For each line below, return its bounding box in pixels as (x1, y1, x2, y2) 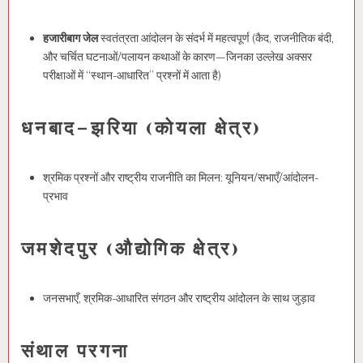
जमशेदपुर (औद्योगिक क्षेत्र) (21, 234, 241, 260)
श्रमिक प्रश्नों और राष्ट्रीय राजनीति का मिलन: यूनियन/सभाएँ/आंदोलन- (43, 170, 318, 186)
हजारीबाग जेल (43, 31, 98, 46)
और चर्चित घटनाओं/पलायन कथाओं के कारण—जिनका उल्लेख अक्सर (43, 49, 312, 65)
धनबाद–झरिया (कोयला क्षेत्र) (21, 113, 263, 139)
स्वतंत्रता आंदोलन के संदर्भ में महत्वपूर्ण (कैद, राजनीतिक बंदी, (98, 31, 334, 46)
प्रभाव (43, 189, 68, 204)
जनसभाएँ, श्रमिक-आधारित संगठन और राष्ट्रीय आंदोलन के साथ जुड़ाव (43, 291, 315, 306)
